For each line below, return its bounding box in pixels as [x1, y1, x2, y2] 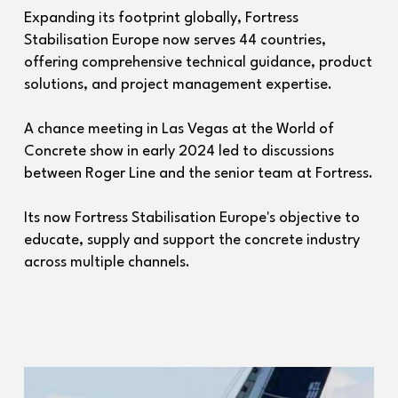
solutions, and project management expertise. [23, 77, 332, 92]
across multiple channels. [23, 255, 190, 270]
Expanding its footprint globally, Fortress [23, 11, 298, 26]
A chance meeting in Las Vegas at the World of [23, 122, 334, 137]
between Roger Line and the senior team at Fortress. [23, 166, 373, 181]
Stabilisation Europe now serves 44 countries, [23, 33, 326, 48]
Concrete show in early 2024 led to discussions [23, 144, 334, 159]
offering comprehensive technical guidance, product [23, 55, 372, 70]
